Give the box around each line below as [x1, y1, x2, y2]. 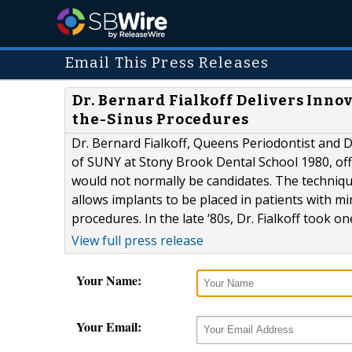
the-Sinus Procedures [72, 111, 250, 129]
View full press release [71, 232, 203, 250]
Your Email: [76, 317, 141, 336]
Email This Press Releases [64, 54, 269, 71]
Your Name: [76, 271, 141, 290]
